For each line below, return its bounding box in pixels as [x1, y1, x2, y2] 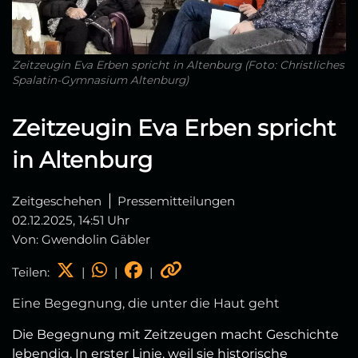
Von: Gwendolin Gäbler [12, 232, 150, 248]
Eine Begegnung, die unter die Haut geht [12, 296, 280, 312]
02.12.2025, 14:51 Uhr [12, 213, 129, 229]
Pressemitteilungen [117, 193, 235, 209]
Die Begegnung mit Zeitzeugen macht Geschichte [12, 327, 339, 343]
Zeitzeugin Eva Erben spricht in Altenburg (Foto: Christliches [12, 58, 344, 72]
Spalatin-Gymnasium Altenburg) [12, 74, 189, 87]
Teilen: [12, 265, 53, 280]
